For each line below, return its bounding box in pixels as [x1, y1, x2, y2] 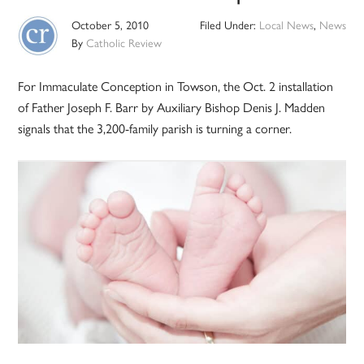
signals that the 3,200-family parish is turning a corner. [18, 119, 292, 138]
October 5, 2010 [71, 16, 149, 33]
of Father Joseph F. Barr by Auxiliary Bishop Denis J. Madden [18, 97, 326, 117]
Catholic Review [86, 34, 162, 51]
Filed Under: [199, 16, 259, 33]
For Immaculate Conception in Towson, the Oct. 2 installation [18, 76, 334, 96]
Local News [258, 16, 314, 33]
